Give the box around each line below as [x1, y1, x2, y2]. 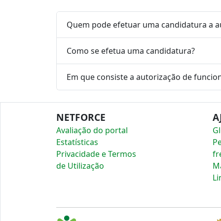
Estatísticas [56, 137, 98, 147]
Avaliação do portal [56, 125, 128, 136]
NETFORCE [56, 110, 106, 124]
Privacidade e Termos [56, 148, 136, 159]
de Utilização [56, 160, 104, 171]
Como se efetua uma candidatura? [67, 45, 195, 56]
